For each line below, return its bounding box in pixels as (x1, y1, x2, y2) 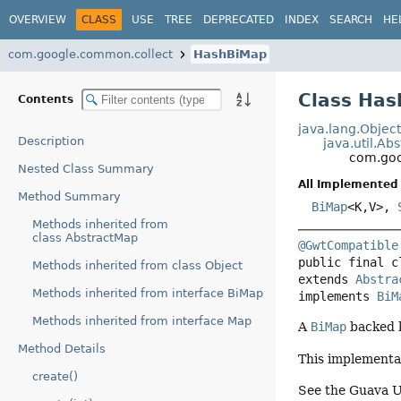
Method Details (18, 342, 106, 355)
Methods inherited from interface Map (32, 314, 252, 328)
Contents (18, 93, 77, 106)
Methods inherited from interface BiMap (32, 286, 263, 300)
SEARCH (329, 13, 372, 26)
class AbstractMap (32, 231, 138, 244)
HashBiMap (193, 47, 267, 61)
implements (298, 289, 378, 304)
